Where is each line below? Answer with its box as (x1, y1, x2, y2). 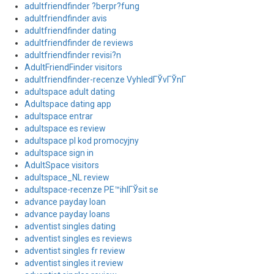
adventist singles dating (24, 221, 116, 231)
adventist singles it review (24, 258, 124, 268)
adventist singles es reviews (24, 234, 132, 243)
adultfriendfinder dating (24, 26, 116, 35)
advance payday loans (24, 209, 110, 219)
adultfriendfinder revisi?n (24, 50, 121, 60)
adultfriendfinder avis (24, 13, 107, 23)
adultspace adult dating (24, 87, 115, 97)
